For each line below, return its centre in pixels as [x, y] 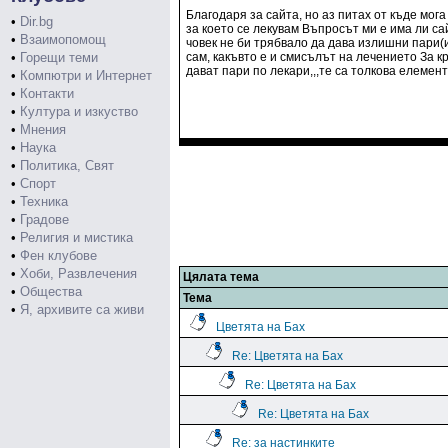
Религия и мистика [76, 237]
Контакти [47, 93]
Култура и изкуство [79, 111]
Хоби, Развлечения [78, 273]
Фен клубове [58, 255]
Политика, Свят [67, 165]
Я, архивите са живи [82, 309]
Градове [44, 219]
